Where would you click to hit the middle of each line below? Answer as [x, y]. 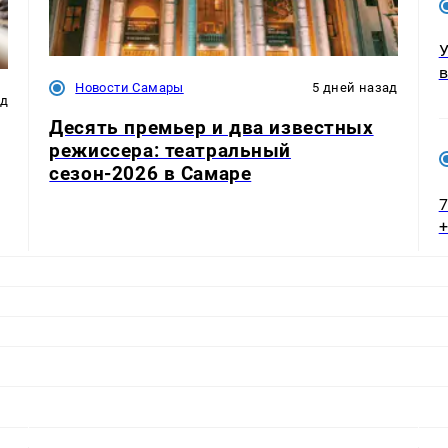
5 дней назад [355, 88]
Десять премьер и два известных [211, 127]
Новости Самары [129, 88]
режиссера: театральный [170, 150]
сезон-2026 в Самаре [150, 173]
